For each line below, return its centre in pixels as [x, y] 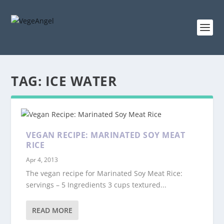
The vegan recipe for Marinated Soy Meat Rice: [104, 173]
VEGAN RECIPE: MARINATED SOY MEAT [106, 135]
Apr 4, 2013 [42, 160]
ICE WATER [81, 81]
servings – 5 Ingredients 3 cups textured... [96, 185]
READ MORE [52, 210]
